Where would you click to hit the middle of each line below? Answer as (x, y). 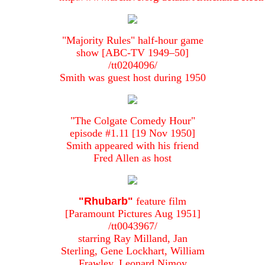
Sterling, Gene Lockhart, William (132, 251)
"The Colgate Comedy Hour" (132, 121)
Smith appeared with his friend (132, 146)
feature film (160, 201)
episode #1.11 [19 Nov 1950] (132, 133)
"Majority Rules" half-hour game (132, 41)
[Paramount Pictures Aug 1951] (132, 214)
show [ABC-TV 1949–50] (132, 53)
